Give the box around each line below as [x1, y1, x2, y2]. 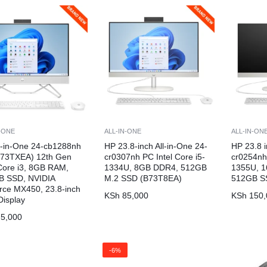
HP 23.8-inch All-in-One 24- [104, 141, 208, 151]
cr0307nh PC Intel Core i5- [104, 151, 206, 162]
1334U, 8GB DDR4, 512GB [104, 162, 207, 172]
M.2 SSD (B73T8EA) [104, 173, 182, 183]
